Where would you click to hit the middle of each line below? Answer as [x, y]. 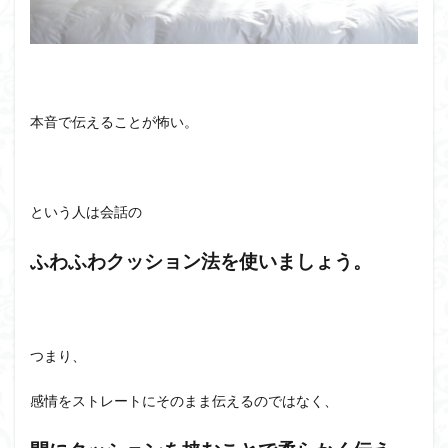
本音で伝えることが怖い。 [114, 121]
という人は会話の [86, 211]
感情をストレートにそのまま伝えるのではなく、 [184, 400]
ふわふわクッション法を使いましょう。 [201, 260]
